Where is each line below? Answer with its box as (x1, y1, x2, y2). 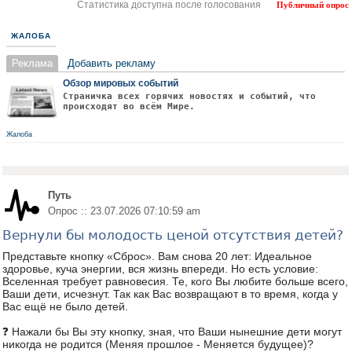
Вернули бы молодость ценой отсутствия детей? (2, 227, 343, 243)
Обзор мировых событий (63, 78, 178, 89)
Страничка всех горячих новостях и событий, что (63, 91, 316, 101)
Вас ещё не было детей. (2, 300, 128, 313)
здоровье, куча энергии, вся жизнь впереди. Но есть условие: (2, 262, 318, 275)
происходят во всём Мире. (63, 101, 195, 112)
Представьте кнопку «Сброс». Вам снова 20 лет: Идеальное (2, 250, 312, 262)
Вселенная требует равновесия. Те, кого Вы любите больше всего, (2, 275, 348, 288)
